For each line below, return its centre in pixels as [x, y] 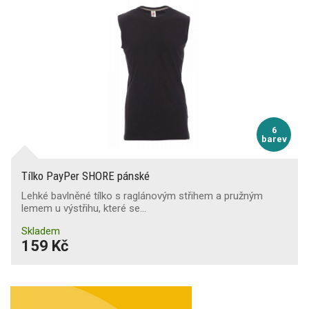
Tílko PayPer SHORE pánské [86, 176]
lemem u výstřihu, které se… [84, 208]
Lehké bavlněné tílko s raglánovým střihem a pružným [142, 196]
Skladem [41, 231]
